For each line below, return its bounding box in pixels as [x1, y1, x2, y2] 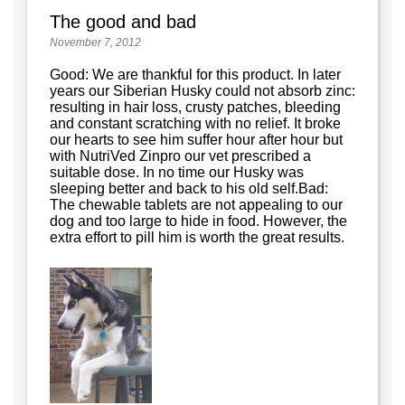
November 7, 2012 [50, 36, 141, 50]
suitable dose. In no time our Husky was [50, 165, 304, 181]
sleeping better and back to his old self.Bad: [50, 181, 328, 197]
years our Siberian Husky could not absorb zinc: [50, 83, 355, 99]
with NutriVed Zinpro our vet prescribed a [50, 148, 311, 165]
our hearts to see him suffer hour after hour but [50, 132, 343, 148]
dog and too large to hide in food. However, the [50, 213, 347, 230]
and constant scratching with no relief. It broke [50, 116, 341, 132]
